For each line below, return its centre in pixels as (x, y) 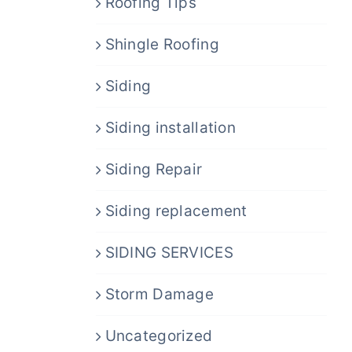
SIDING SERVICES (169, 252)
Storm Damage (159, 294)
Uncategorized (159, 335)
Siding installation (170, 127)
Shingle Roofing (162, 44)
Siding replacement (176, 211)
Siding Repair (154, 169)
